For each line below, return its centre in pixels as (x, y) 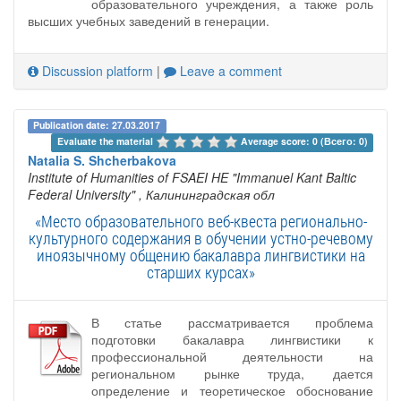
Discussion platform (96, 71)
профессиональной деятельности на (232, 356)
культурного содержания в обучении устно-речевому (200, 238)
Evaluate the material (106, 141)
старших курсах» (200, 272)
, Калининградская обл (207, 194)
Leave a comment (229, 71)
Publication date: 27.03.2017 (97, 125)
